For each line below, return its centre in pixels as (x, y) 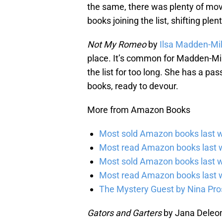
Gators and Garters (124, 213)
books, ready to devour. (133, 86)
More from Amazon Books (139, 110)
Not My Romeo (117, 45)
